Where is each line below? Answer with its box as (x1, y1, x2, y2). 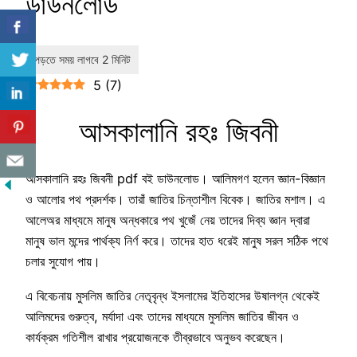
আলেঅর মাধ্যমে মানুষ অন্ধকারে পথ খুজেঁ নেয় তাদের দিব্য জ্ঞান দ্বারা (25, 212, 310, 229)
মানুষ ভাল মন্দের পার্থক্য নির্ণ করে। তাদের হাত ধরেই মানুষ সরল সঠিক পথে (25, 233, 328, 249)
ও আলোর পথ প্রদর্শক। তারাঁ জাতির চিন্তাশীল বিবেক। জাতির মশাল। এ (25, 191, 325, 208)
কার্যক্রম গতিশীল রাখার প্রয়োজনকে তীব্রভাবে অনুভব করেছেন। (25, 328, 285, 345)
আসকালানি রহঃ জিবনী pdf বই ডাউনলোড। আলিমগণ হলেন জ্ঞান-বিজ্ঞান (25, 171, 325, 187)
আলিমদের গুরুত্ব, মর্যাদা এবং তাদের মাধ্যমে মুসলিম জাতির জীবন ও (25, 308, 299, 324)
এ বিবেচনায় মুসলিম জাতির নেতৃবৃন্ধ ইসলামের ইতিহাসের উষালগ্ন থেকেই (25, 287, 320, 304)
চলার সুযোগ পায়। (25, 253, 100, 270)
